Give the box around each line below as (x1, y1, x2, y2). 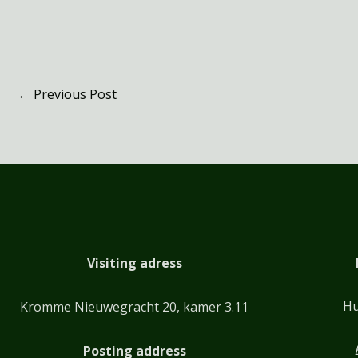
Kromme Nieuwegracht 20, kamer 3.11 (20, 297, 249, 316)
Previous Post (30, 86, 117, 104)
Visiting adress (86, 253, 182, 272)
